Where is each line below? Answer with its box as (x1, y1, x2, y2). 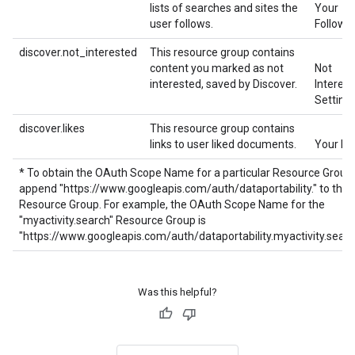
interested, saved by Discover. (150, 78, 297, 90)
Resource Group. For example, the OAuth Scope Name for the (19, 198, 325, 211)
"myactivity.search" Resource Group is (19, 214, 206, 227)
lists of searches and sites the (150, 2, 298, 14)
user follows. (150, 17, 213, 30)
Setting (315, 94, 351, 106)
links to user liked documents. (150, 138, 296, 151)
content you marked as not (150, 62, 284, 74)
